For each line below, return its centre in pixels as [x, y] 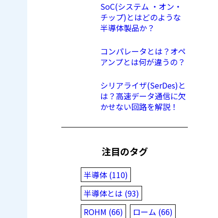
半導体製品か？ [127, 28]
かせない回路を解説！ [139, 107]
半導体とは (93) [111, 193]
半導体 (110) [106, 174]
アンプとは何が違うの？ [143, 62]
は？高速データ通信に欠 [143, 96]
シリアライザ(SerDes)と [143, 85]
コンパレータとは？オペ [143, 51]
